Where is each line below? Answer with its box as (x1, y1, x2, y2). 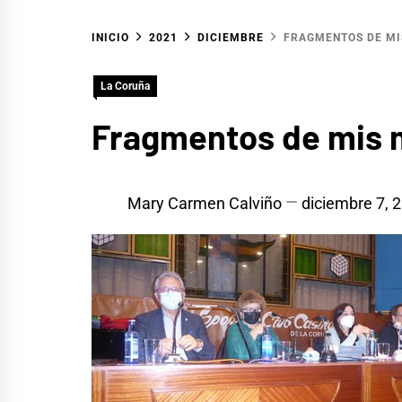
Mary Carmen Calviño (127, 193, 282, 213)
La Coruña (100, 80, 150, 92)
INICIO (92, 31, 129, 44)
